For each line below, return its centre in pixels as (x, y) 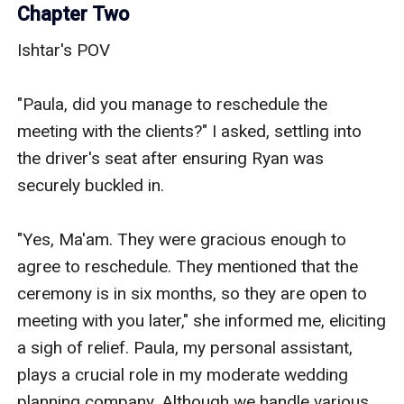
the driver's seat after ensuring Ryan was (171, 158)
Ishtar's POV (64, 50)
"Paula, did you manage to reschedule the (173, 104)
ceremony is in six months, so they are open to (193, 293)
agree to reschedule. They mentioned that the (188, 266)
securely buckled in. (91, 185)
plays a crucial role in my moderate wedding (183, 374)
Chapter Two (73, 14)
